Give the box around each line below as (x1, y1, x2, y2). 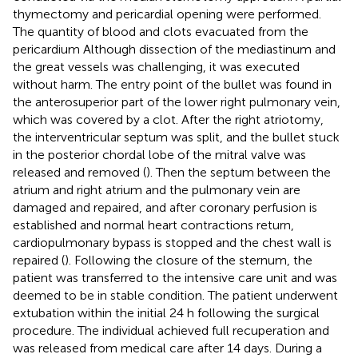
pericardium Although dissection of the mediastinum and (13, 41, 336, 57)
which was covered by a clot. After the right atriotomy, (13, 111, 324, 127)
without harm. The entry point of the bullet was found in (13, 76, 332, 92)
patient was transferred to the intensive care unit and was (13, 269, 337, 285)
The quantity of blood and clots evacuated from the (13, 23, 308, 39)
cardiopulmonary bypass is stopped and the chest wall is (13, 234, 332, 250)
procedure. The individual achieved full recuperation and (13, 322, 329, 338)
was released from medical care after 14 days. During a (13, 340, 322, 356)
